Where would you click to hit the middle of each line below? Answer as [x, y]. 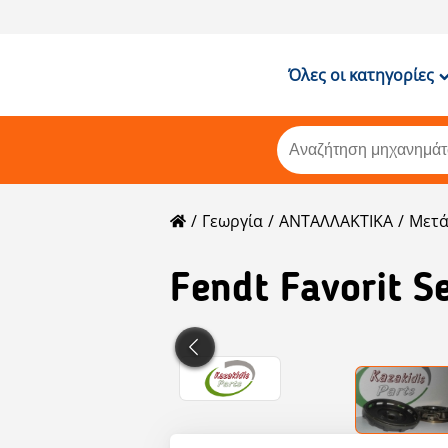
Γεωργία [232, 221]
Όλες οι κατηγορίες [360, 75]
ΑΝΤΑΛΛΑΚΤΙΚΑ [336, 221]
